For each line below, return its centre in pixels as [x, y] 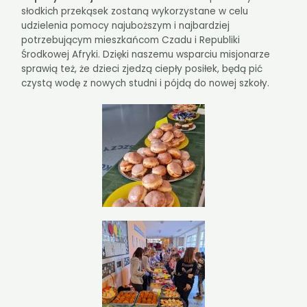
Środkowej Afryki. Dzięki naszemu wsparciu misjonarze [146, 54]
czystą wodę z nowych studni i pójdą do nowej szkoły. [146, 83]
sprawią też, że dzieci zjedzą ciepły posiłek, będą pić [142, 69]
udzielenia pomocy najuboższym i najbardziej [126, 25]
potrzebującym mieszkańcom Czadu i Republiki [131, 40]
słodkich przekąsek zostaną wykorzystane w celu [135, 11]
